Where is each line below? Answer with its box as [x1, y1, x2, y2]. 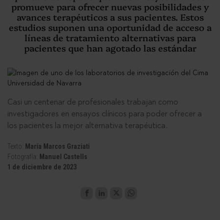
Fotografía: [7, 153, 39, 161]
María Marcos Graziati [25, 142, 90, 150]
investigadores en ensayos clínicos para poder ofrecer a [7, 109, 202, 118]
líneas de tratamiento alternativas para [24, 31, 196, 44]
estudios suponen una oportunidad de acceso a [8, 21, 212, 33]
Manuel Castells [39, 153, 87, 161]
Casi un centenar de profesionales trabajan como [7, 97, 178, 107]
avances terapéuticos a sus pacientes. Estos [16, 11, 204, 23]
